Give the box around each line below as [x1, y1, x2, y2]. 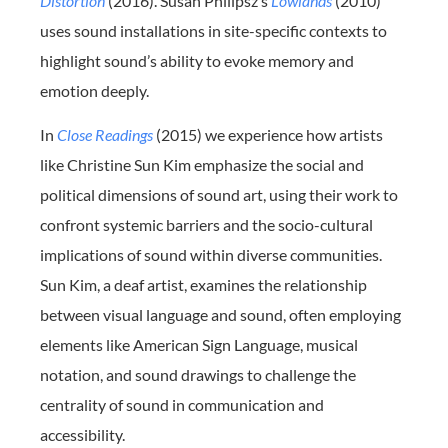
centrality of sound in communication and [40, 395, 324, 415]
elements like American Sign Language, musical [40, 335, 358, 355]
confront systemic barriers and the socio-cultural [40, 215, 373, 235]
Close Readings [57, 125, 153, 145]
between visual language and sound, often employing [40, 305, 401, 325]
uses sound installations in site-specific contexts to [40, 20, 387, 40]
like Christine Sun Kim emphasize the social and [40, 155, 364, 175]
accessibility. [40, 425, 125, 445]
